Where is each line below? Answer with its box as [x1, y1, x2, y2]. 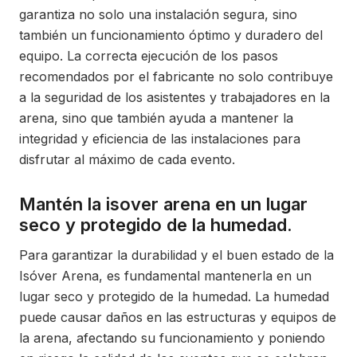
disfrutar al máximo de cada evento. [19, 151, 235, 167]
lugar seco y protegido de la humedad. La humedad [19, 288, 329, 304]
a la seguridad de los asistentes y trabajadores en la [19, 89, 330, 105]
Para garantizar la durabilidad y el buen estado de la [19, 247, 334, 263]
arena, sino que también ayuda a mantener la [19, 110, 293, 126]
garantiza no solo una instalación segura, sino [19, 6, 297, 22]
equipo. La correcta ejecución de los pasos [19, 48, 278, 64]
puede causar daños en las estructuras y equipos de [19, 309, 336, 325]
